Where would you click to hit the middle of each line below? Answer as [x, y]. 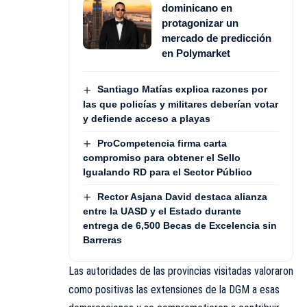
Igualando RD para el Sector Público [168, 172]
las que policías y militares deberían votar [181, 104]
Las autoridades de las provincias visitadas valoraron [181, 271]
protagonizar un [200, 23]
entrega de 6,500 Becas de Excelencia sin [180, 226]
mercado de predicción [217, 38]
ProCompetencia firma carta [162, 143]
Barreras [102, 240]
